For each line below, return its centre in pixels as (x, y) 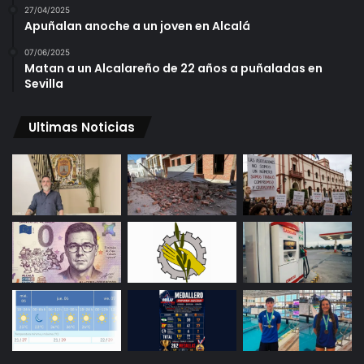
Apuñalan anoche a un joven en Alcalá (137, 26)
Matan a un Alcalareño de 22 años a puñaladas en (173, 68)
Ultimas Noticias (82, 127)
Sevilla (44, 83)
